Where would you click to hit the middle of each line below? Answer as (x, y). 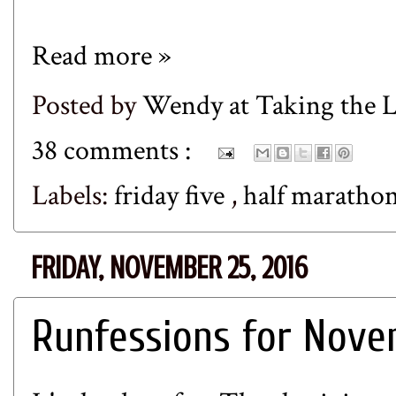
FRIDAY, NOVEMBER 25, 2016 (169, 267)
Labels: (73, 195)
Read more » (102, 56)
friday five (172, 195)
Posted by (87, 105)
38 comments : (114, 150)
